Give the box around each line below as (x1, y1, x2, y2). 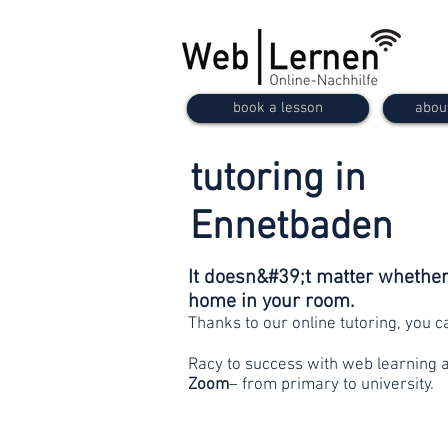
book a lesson (233, 99, 323, 117)
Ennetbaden (190, 204, 393, 252)
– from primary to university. (229, 375, 434, 395)
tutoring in (190, 156, 366, 204)
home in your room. (188, 290, 354, 314)
